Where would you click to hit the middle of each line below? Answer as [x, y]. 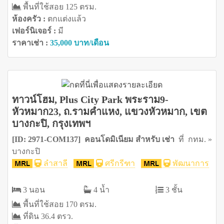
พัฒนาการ [190, 163]
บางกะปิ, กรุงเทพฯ [51, 124]
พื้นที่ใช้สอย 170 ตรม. [59, 204]
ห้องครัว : [30, 18]
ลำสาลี [54, 163]
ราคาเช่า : [31, 42]
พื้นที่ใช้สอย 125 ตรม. [59, 6]
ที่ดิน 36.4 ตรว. [47, 216]
